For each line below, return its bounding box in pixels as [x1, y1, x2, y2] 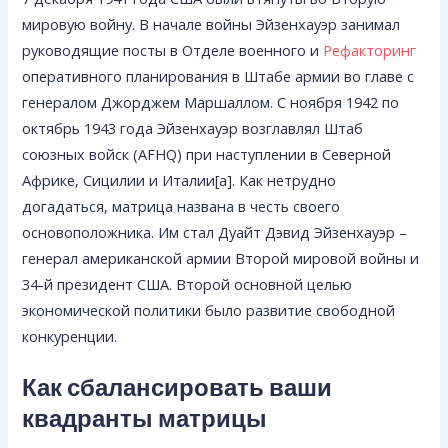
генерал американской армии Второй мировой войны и [22, 247, 420, 268]
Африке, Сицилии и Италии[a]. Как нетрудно [22, 169, 337, 190]
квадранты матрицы [22, 402, 268, 436]
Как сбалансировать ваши [22, 371, 333, 405]
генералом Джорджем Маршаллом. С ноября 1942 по [22, 91, 400, 112]
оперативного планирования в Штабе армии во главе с [22, 65, 415, 86]
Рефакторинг [323, 39, 417, 60]
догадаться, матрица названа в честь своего [22, 195, 341, 216]
